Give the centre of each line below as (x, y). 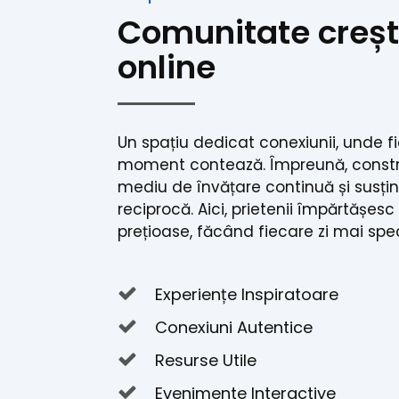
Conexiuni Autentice (232, 327)
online (167, 67)
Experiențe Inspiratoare (244, 294)
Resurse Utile (204, 360)
